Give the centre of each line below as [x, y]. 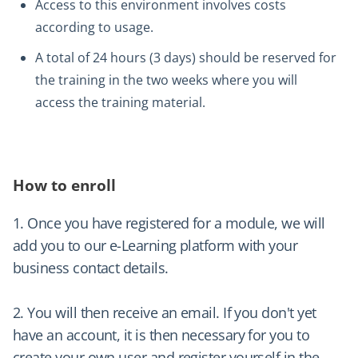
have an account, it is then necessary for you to [161, 334]
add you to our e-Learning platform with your [155, 245]
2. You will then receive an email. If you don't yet [165, 312]
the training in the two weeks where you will [166, 80]
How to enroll [64, 185]
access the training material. [120, 102]
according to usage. [94, 27]
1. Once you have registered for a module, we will [169, 223]
